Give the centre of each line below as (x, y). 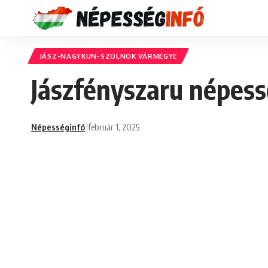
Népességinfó (58, 127)
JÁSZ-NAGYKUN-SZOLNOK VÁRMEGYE (108, 56)
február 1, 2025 (113, 127)
